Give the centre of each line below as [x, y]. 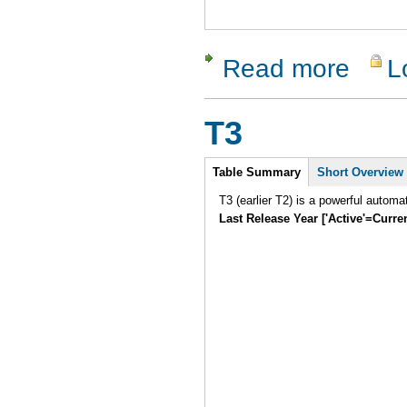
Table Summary [257, 173]
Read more [286, 68]
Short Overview [361, 173]
